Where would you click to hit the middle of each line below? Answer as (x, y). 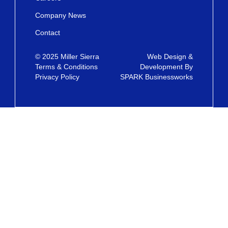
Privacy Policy (57, 77)
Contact (48, 33)
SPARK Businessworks (156, 77)
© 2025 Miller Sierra (67, 57)
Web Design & (170, 57)
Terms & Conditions (66, 67)
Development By (166, 67)
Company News (61, 16)
